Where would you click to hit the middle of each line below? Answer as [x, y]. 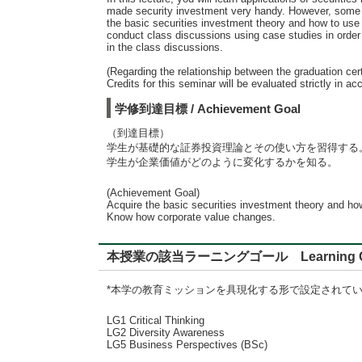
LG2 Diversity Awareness [166, 333]
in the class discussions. [165, 47]
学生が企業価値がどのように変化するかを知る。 [222, 162]
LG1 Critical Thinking [156, 320]
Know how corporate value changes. [191, 217]
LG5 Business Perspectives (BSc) [187, 345]
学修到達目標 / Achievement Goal [208, 109]
